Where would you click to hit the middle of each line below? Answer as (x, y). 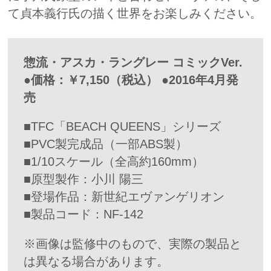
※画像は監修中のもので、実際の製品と (132, 243)
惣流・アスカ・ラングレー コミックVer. (133, 62)
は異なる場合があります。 (96, 261)
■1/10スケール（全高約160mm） (114, 162)
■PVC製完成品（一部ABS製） (106, 144)
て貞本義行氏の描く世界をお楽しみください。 (135, 13)
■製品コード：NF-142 (83, 214)
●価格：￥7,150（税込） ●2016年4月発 (131, 80)
